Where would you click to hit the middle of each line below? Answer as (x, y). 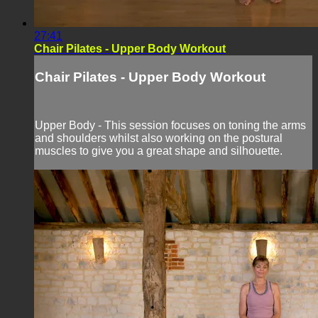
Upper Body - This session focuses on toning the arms (170, 125)
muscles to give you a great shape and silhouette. (159, 150)
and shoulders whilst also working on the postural (159, 138)
